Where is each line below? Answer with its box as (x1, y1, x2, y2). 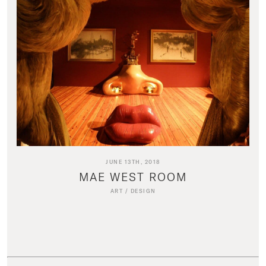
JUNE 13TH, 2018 (106, 158, 160, 165)
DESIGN (130, 187, 156, 194)
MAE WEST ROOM (79, 169, 187, 183)
